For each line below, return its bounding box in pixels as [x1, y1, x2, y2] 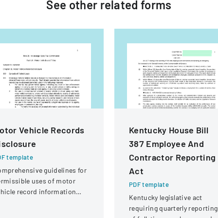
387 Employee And [129, 138, 204, 149]
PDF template [129, 181, 169, 188]
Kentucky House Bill [129, 125, 209, 135]
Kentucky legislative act [129, 193, 202, 201]
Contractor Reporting [129, 152, 216, 163]
